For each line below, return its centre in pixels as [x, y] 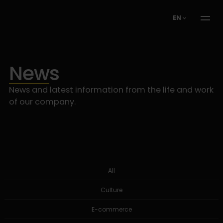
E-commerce [111, 209]
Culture [111, 190]
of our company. [42, 102]
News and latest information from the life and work [111, 90]
